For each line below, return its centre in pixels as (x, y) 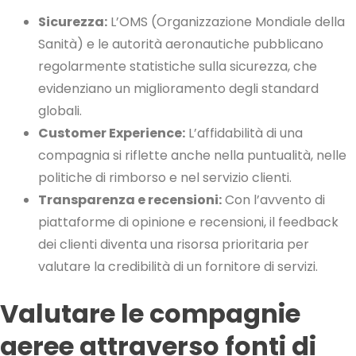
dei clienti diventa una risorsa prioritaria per (174, 245)
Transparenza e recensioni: (130, 200)
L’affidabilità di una (244, 133)
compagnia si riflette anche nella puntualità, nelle (192, 156)
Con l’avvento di (273, 200)
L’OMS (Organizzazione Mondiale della (226, 22)
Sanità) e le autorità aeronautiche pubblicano (181, 44)
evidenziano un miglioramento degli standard (178, 89)
